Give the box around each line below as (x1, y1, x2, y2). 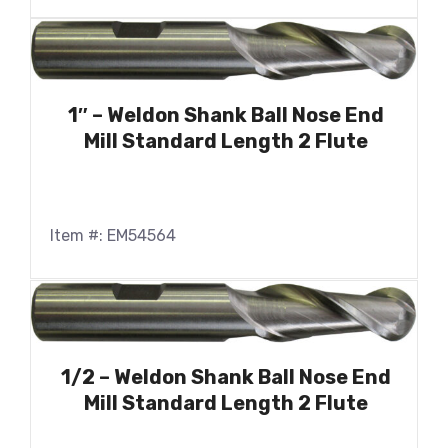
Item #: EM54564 (50, 226, 176, 246)
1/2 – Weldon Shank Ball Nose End (61, 365, 391, 390)
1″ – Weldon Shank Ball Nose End (68, 103, 384, 128)
